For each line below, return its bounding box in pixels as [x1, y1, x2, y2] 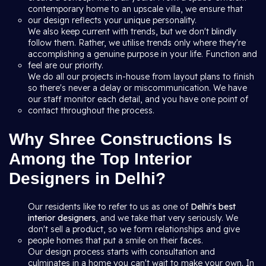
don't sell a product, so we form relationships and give [28, 224, 240, 235]
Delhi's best [191, 201, 236, 212]
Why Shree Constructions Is [9, 130, 232, 148]
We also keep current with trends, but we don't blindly [28, 26, 236, 37]
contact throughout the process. [28, 105, 154, 116]
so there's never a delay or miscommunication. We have [28, 83, 247, 93]
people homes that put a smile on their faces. [28, 235, 203, 246]
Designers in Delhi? [9, 169, 166, 188]
